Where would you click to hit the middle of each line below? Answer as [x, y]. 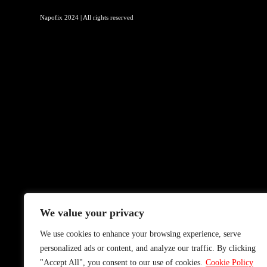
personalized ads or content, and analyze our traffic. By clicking [148, 248]
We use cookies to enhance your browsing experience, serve [140, 234]
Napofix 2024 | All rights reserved [87, 17]
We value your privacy [92, 213]
